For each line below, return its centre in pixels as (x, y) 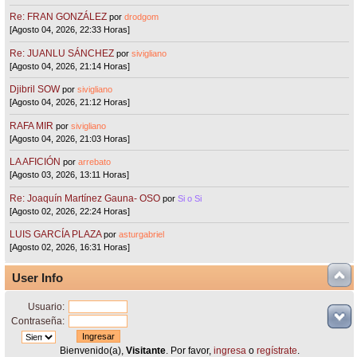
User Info (37, 278)
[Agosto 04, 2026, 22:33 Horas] (70, 30)
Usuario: (47, 307)
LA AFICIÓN (35, 162)
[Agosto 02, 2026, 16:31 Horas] (70, 247)
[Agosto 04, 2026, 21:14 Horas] (70, 66)
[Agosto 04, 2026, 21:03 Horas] (70, 138)
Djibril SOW (35, 90)
